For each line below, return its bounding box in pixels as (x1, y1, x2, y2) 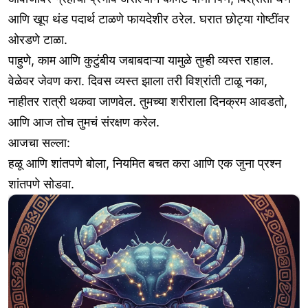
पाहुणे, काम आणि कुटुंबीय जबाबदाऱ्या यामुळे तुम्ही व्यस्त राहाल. (8, 53, 274, 68)
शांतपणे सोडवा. (8, 177, 74, 192)
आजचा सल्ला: (8, 135, 70, 151)
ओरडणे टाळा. (8, 32, 67, 47)
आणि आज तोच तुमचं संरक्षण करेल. (8, 115, 159, 130)
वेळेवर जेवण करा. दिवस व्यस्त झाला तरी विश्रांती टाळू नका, (8, 74, 267, 89)
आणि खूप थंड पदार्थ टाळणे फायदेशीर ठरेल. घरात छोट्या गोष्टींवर (8, 12, 289, 27)
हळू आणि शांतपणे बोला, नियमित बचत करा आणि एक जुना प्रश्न (8, 156, 281, 171)
